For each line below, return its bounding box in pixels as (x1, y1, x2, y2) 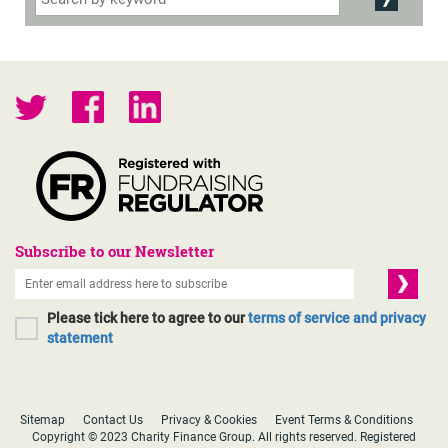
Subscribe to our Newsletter (15, 241, 214, 261)
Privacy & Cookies (161, 413, 257, 427)
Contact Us (83, 413, 143, 427)
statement (47, 330, 113, 346)
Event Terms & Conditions (275, 413, 413, 427)
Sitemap (20, 413, 65, 427)
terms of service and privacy (248, 310, 426, 326)
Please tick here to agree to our (47, 310, 248, 326)
